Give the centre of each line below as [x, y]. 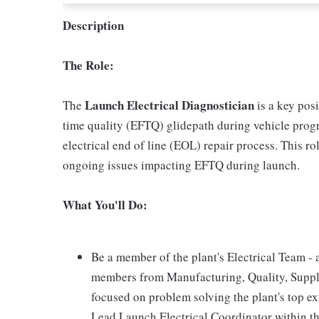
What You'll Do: [105, 205]
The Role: [88, 65]
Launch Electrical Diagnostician [171, 105]
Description [93, 25]
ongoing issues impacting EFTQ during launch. [181, 165]
